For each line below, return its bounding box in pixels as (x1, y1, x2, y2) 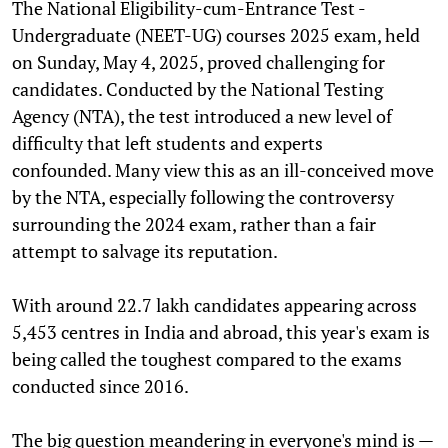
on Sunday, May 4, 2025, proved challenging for (12, 49, 385, 74)
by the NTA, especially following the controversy (12, 184, 394, 209)
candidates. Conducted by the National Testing (12, 76, 383, 101)
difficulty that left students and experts (12, 130, 323, 155)
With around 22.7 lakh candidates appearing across (12, 292, 417, 317)
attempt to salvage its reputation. (12, 238, 278, 263)
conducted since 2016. (12, 373, 189, 398)
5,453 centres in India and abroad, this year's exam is (12, 319, 430, 344)
